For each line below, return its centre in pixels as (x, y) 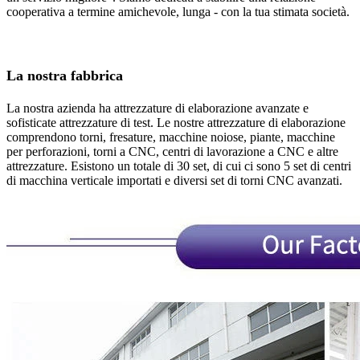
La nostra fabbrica (65, 75)
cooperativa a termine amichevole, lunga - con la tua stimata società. (178, 11)
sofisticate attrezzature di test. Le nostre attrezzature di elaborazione (176, 122)
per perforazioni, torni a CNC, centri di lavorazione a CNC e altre (172, 151)
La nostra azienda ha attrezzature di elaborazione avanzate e (157, 108)
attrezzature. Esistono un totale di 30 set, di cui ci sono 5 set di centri (179, 166)
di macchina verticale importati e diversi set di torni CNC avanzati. (174, 180)
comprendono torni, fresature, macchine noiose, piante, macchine (171, 137)
